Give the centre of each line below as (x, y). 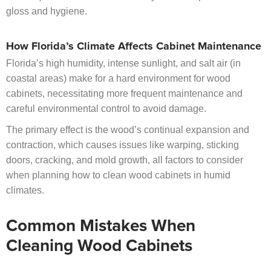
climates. (25, 191)
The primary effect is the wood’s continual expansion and (128, 130)
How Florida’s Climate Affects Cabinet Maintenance (134, 47)
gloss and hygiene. (47, 11)
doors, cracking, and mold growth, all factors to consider (125, 160)
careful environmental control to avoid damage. (106, 109)
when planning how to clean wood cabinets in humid (118, 175)
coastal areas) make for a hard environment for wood (118, 79)
